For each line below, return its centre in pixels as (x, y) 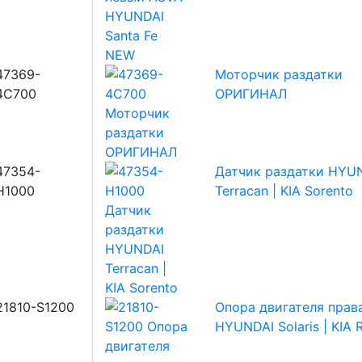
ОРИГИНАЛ (250, 94)
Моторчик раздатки (278, 74)
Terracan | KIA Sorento (284, 191)
